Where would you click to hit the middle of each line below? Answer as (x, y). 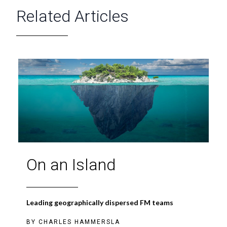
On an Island (71, 164)
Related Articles (72, 16)
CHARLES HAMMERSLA (79, 222)
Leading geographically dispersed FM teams (100, 202)
